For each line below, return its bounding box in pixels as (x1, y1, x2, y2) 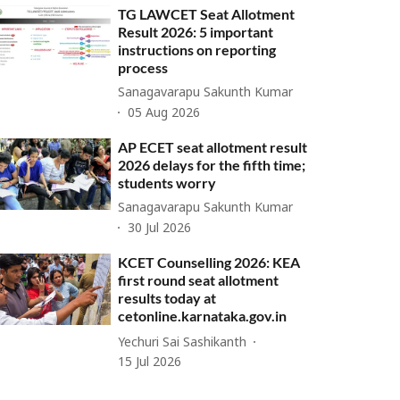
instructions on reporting (118, 41, 277, 58)
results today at (118, 289, 217, 306)
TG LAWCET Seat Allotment (118, 5, 296, 22)
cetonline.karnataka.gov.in (118, 307, 287, 324)
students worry (118, 174, 217, 191)
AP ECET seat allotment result (118, 138, 308, 155)
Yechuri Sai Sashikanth (118, 335, 247, 351)
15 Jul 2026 (118, 355, 182, 371)
